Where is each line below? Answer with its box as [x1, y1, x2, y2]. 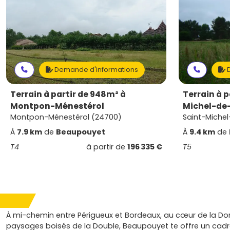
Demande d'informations [53, 65, 138, 74]
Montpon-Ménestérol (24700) [10, 112, 122, 122]
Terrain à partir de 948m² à [10, 88, 126, 100]
